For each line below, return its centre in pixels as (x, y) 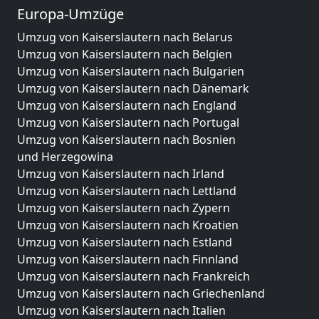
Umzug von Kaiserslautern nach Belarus (125, 37)
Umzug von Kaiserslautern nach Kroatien (128, 225)
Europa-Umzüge (70, 14)
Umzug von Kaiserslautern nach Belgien (125, 54)
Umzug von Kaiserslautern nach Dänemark (133, 88)
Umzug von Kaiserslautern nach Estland (125, 242)
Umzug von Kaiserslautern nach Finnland (128, 259)
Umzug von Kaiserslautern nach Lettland (127, 190)
